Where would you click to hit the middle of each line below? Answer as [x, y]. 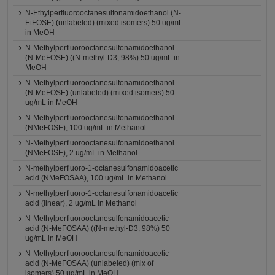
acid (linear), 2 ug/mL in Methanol [81, 203]
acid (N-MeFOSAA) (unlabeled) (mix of [90, 263]
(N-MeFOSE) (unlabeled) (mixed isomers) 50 [100, 93]
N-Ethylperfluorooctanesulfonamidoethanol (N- [103, 13]
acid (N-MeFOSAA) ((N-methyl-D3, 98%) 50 [98, 228]
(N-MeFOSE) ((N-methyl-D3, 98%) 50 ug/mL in [103, 58]
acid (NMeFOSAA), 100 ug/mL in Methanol [96, 178]
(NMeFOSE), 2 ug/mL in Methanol [82, 153]
